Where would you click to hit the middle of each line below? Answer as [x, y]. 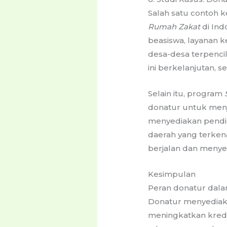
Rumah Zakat [174, 26]
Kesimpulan [172, 174]
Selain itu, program [186, 93]
